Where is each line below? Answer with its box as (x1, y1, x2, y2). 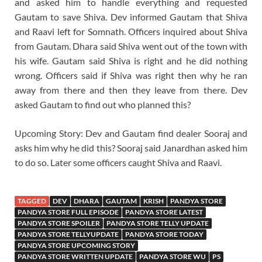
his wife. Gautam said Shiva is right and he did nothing (15, 54, 247, 66)
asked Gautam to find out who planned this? (15, 98, 191, 110)
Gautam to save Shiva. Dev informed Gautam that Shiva (15, 11, 247, 22)
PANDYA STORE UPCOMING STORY (18, 240, 135, 250)
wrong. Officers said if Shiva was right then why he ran (15, 69, 247, 81)
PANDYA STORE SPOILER (18, 218, 100, 227)
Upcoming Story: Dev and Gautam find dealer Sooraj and (15, 127, 247, 139)
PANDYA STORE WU (139, 251, 206, 261)
